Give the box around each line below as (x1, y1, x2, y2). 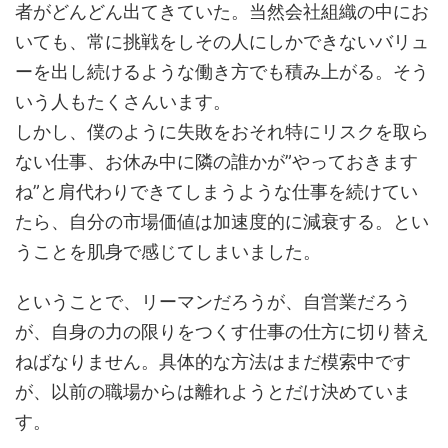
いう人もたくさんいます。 (15, 91, 231, 113)
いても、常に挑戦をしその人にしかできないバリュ (15, 31, 429, 53)
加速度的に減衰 (213, 211, 339, 233)
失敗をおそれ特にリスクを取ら (177, 121, 429, 143)
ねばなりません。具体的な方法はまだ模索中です (15, 351, 411, 373)
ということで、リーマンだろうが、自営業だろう (15, 291, 411, 313)
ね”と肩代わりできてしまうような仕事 (15, 181, 328, 203)
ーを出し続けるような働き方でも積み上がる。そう (15, 61, 429, 83)
